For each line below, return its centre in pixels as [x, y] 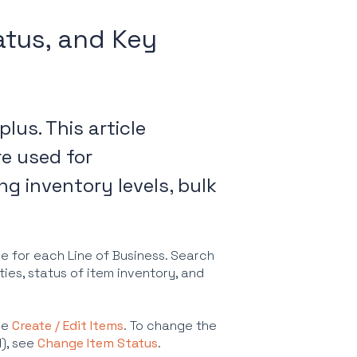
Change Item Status [97, 343]
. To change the [170, 326]
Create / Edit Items [67, 326]
